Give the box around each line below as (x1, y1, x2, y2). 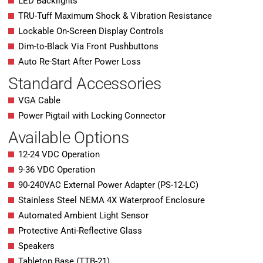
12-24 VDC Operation (18, 149, 100, 160)
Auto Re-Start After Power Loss (18, 56, 141, 68)
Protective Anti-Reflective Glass (18, 225, 142, 237)
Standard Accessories (8, 74, 161, 94)
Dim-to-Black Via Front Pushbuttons (18, 41, 159, 52)
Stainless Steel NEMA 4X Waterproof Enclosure (18, 195, 205, 206)
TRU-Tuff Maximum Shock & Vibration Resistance (18, 11, 212, 22)
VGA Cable (18, 95, 60, 106)
